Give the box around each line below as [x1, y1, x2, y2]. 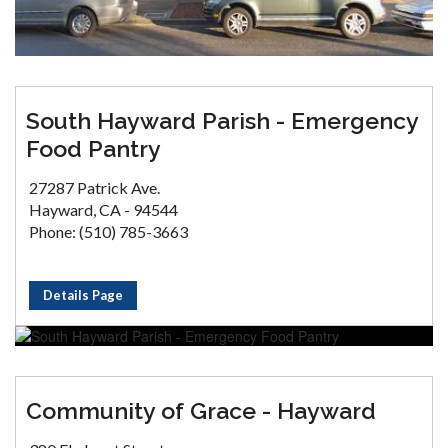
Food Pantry [26, 135, 161, 162]
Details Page [43, 287, 123, 303]
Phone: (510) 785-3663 [29, 222, 188, 241]
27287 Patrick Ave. [29, 178, 160, 197]
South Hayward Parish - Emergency [26, 107, 418, 134]
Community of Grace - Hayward [26, 397, 376, 424]
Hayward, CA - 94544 [29, 200, 178, 219]
